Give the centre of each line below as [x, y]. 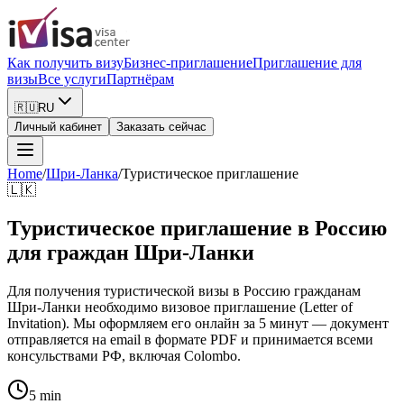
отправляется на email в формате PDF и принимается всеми [190, 339]
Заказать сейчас [161, 127]
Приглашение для [307, 63]
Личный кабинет [58, 127]
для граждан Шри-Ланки [131, 252]
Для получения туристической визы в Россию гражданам [184, 290]
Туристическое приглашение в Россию [197, 228]
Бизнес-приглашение [188, 63]
